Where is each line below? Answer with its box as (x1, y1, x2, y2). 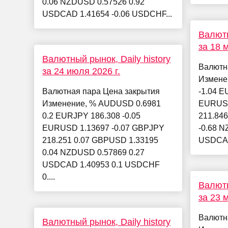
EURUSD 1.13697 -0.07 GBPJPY (42, 124, 165, 133)
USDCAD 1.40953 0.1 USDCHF (42, 160, 160, 169)
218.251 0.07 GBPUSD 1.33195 (42, 136, 159, 145)
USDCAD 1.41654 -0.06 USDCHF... (42, 10, 173, 19)
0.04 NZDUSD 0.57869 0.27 (42, 148, 145, 157)
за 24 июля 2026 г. (42, 66, 121, 77)
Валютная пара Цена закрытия (42, 87, 160, 96)
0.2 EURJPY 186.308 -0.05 (42, 111, 141, 121)
